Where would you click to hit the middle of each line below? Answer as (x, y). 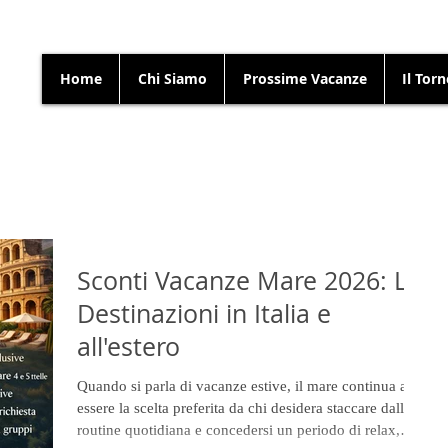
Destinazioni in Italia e (204, 313)
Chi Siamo (172, 78)
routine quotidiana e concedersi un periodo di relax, (238, 430)
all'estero (128, 346)
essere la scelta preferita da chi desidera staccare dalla (244, 408)
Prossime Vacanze (304, 78)
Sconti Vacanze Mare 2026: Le (249, 280)
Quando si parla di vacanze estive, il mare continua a (242, 386)
